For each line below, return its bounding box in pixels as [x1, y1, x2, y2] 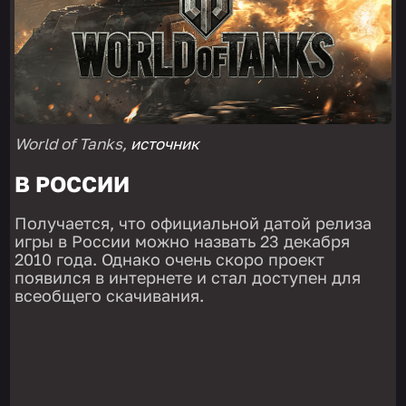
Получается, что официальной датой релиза [14, 213, 372, 234]
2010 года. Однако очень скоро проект [14, 249, 325, 270]
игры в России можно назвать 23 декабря [14, 231, 351, 252]
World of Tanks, [14, 134, 131, 154]
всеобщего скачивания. [14, 285, 205, 306]
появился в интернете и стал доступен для [14, 267, 362, 288]
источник [130, 134, 200, 154]
